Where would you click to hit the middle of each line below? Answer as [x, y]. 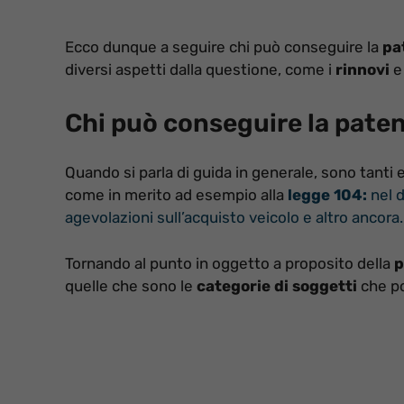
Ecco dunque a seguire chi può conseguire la [224, 46]
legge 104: [326, 195]
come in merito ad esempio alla [174, 195]
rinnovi [363, 69]
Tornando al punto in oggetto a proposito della [230, 263]
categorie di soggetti [275, 285]
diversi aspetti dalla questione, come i [200, 69]
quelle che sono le [129, 285]
